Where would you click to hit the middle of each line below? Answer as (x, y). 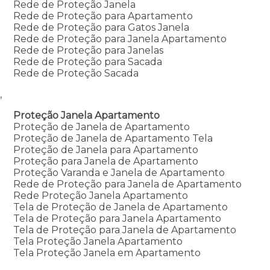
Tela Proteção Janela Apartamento (98, 241)
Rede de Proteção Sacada (76, 73)
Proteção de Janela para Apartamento (105, 149)
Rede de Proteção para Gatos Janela (101, 27)
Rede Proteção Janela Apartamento (100, 195)
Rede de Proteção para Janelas (88, 50)
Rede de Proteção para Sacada (87, 61)
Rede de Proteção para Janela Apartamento (120, 39)
